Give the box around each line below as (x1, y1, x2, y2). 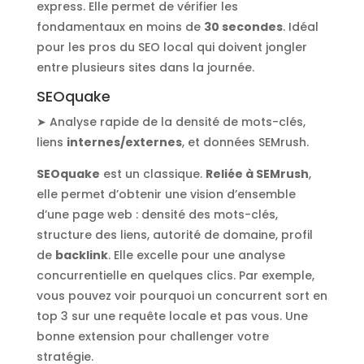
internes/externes (66, 133, 182, 150)
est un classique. (99, 165, 206, 182)
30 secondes (203, 18, 283, 35)
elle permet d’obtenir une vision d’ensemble (36, 185, 296, 202)
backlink (54, 246, 108, 263)
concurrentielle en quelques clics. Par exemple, (36, 266, 314, 284)
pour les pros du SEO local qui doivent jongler (36, 38, 307, 55)
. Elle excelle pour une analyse (107, 246, 285, 263)
